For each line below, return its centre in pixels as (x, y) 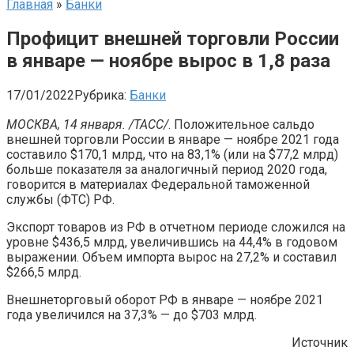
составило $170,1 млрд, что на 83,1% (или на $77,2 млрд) (172, 154)
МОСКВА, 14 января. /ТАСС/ (87, 124)
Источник (320, 342)
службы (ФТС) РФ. (60, 199)
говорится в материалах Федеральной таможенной (158, 184)
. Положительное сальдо (241, 124)
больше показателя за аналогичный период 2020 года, (167, 169)
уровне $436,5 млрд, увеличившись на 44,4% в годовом (172, 242)
